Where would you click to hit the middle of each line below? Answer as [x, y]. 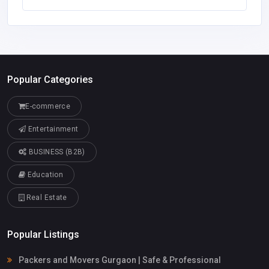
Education [44, 175]
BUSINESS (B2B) [56, 152]
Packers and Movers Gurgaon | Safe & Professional [119, 260]
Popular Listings [43, 235]
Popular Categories [50, 80]
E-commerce [48, 107]
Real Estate [46, 198]
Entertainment [52, 129]
